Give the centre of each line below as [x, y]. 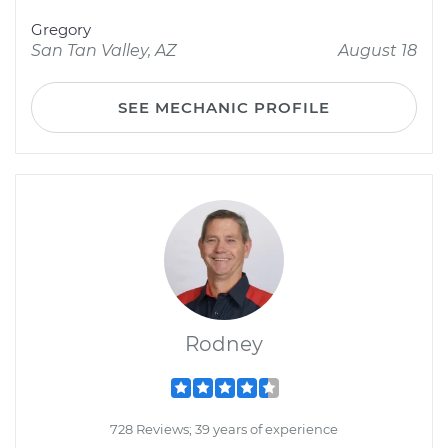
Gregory [61, 29]
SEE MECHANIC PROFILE [224, 107]
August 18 [377, 50]
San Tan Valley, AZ [103, 50]
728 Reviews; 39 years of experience [224, 429]
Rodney [224, 344]
